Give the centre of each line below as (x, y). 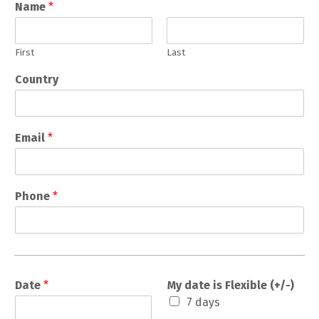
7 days (203, 303)
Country (37, 80)
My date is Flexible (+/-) (231, 286)
